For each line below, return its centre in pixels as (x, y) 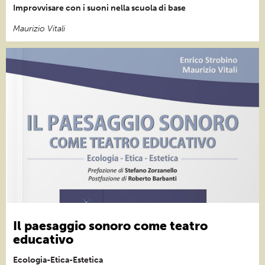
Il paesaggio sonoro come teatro (110, 225)
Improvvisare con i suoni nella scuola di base (99, 8)
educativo (43, 239)
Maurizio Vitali (39, 28)
